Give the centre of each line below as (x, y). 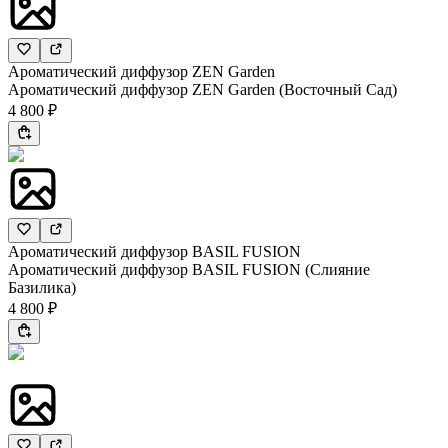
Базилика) (42, 288)
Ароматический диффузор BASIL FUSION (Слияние (189, 270)
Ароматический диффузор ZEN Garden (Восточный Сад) (202, 90)
